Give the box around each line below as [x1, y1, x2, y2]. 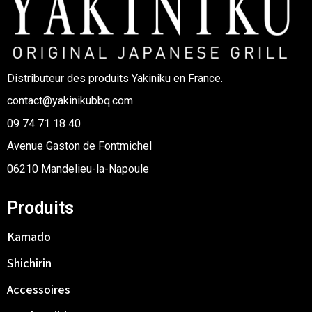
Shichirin [7, 255, 52, 272]
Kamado [7, 228, 51, 245]
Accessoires [7, 281, 70, 298]
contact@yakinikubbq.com [7, 94, 133, 108]
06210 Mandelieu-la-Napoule [7, 162, 149, 175]
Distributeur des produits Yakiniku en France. [7, 72, 223, 86]
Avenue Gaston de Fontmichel [7, 139, 152, 153]
